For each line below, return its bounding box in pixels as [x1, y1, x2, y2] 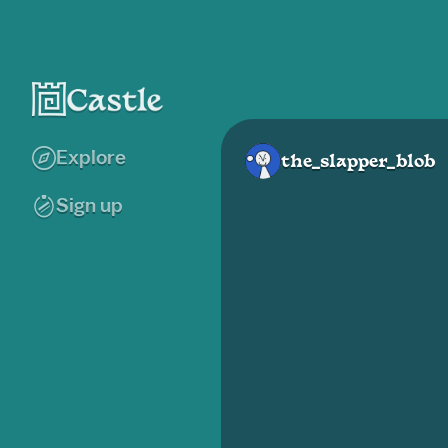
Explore [56, 148, 126, 168]
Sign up [56, 196, 123, 216]
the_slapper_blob [281, 153, 435, 171]
